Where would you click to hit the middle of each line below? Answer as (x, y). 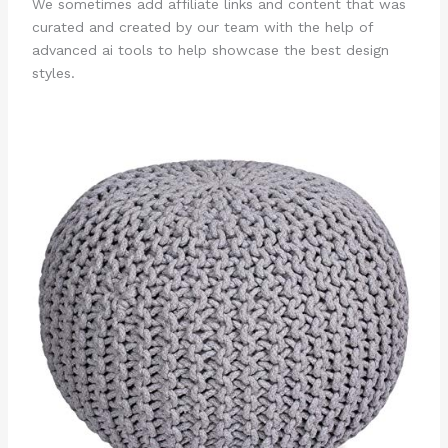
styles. (53, 73)
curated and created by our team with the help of (202, 27)
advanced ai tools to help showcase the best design (210, 50)
